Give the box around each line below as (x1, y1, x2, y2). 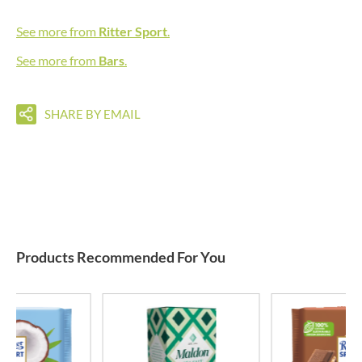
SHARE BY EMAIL (44, 107, 141, 121)
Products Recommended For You (16, 248, 225, 266)
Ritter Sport (99, 23, 167, 39)
